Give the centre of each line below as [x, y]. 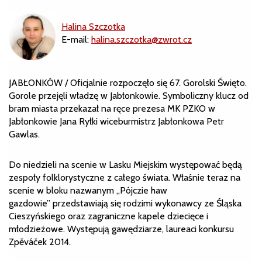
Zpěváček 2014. [40, 242]
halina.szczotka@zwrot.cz [142, 40]
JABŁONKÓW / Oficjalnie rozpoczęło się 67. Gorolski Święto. [128, 83]
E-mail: [76, 40]
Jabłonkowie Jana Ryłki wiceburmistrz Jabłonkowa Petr [116, 122]
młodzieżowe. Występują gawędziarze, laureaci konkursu [121, 229]
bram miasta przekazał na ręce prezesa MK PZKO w [112, 109]
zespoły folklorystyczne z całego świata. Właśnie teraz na [125, 178]
